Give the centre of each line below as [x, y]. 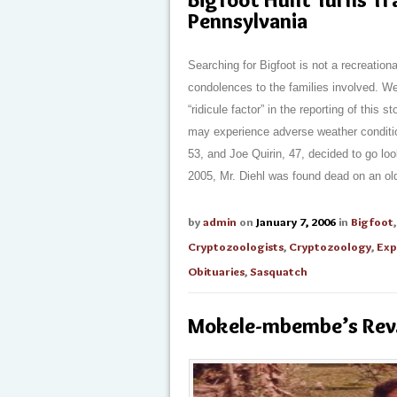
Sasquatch [279, 271]
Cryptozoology [330, 246]
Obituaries [216, 271]
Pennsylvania [248, 21]
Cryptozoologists [236, 246]
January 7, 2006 [296, 222]
